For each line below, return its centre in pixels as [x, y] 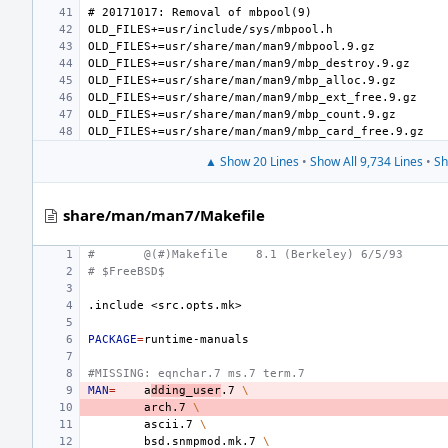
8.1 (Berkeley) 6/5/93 [329, 254]
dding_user [186, 390]
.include [116, 305]
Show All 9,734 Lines [366, 161]
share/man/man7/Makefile [164, 215]
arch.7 [165, 407]
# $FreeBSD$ [126, 271]
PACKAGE [112, 339]
